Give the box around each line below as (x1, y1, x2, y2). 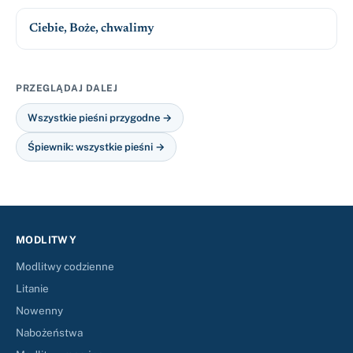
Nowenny (16, 304, 63, 317)
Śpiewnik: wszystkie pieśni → (28, 141, 165, 153)
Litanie (16, 282, 49, 295)
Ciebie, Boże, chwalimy (29, 23, 154, 35)
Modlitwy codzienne (16, 260, 114, 273)
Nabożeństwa (16, 326, 83, 339)
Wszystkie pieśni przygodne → (28, 112, 172, 124)
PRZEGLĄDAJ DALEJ (16, 83, 117, 94)
